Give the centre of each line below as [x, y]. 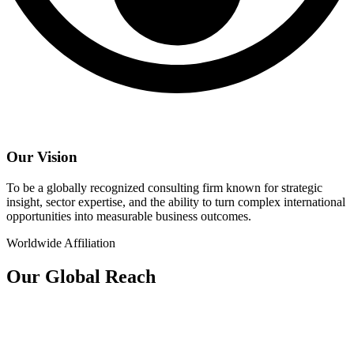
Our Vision [42, 157]
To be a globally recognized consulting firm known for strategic [164, 188]
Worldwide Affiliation [61, 243]
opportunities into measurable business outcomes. [129, 216]
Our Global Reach [81, 276]
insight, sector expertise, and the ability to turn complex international [176, 202]
